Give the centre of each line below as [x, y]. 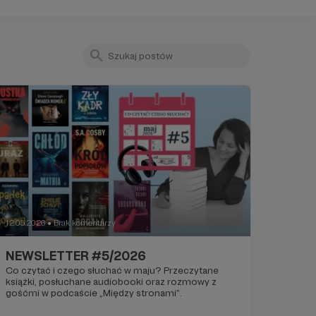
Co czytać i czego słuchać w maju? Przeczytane [84, 271]
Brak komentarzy [84, 223]
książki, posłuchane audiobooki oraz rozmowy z [75, 282]
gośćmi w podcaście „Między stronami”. [93, 293]
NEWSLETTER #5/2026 [75, 256]
